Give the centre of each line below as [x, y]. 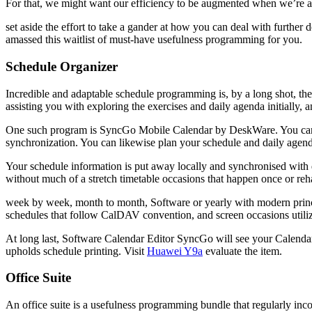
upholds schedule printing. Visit [76, 251]
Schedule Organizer [62, 66]
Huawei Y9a [175, 251]
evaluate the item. [242, 251]
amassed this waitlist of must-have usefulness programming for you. [154, 40]
